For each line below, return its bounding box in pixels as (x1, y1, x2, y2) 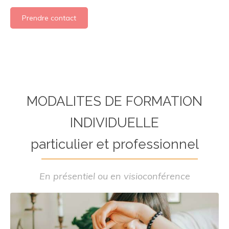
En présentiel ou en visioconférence (39, 170, 190, 182)
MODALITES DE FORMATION (27, 93, 202, 109)
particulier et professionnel (30, 136, 199, 152)
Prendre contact (22, 13, 76, 22)
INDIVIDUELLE (70, 114, 159, 130)
